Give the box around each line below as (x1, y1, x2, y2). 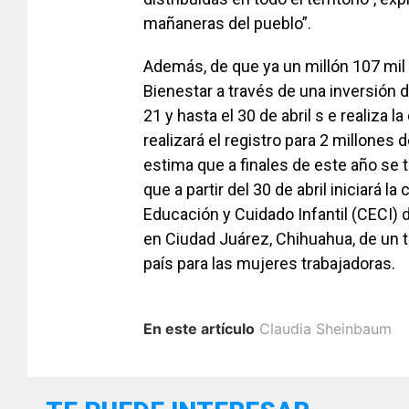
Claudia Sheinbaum (259, 319, 392, 338)
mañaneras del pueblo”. (143, 13, 311, 33)
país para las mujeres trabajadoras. (143, 253, 395, 273)
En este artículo (143, 319, 255, 338)
